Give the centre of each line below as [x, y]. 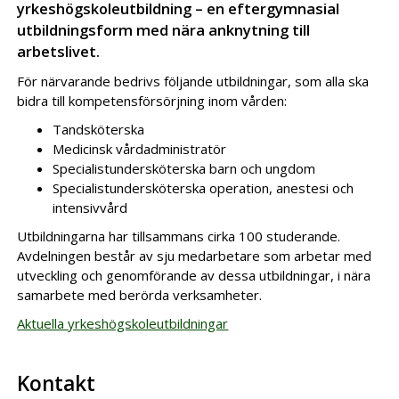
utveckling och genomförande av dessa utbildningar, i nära [194, 275]
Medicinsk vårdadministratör [140, 149]
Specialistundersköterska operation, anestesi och [204, 188]
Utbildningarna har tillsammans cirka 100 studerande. [179, 236]
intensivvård [90, 208]
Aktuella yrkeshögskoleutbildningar [123, 323]
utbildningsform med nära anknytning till [164, 30]
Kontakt [57, 383]
